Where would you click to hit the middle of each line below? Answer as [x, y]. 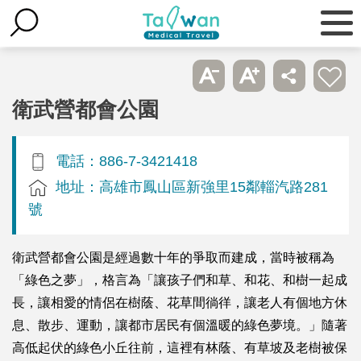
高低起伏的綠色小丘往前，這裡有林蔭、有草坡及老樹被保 [180, 347]
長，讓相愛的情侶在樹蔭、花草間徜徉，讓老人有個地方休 [180, 302]
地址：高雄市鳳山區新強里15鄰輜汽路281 [192, 186]
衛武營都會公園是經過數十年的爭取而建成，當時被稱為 [173, 257]
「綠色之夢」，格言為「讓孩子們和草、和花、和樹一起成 [180, 280]
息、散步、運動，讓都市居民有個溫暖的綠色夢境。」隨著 [180, 325]
